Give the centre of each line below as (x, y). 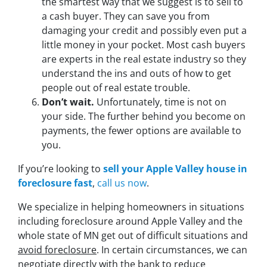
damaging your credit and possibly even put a (144, 31)
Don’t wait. (68, 102)
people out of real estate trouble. (116, 88)
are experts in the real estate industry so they (144, 59)
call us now (122, 183)
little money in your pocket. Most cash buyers (144, 45)
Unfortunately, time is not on (160, 102)
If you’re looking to (60, 169)
